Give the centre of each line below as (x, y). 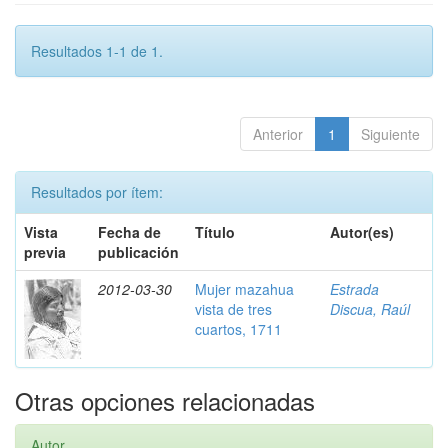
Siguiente (390, 134)
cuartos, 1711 (238, 329)
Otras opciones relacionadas (165, 400)
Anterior (278, 134)
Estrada (354, 289)
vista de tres (233, 309)
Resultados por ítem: (97, 192)
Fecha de (129, 232)
